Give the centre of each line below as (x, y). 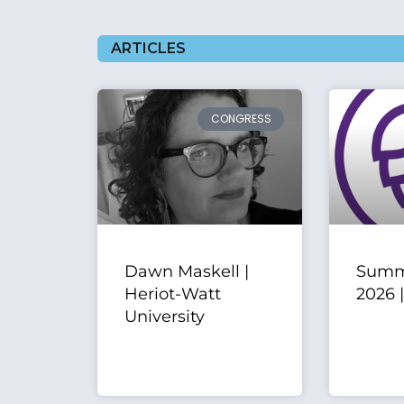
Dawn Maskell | (186, 272)
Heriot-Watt (172, 294)
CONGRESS (241, 119)
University (164, 317)
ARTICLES (148, 49)
